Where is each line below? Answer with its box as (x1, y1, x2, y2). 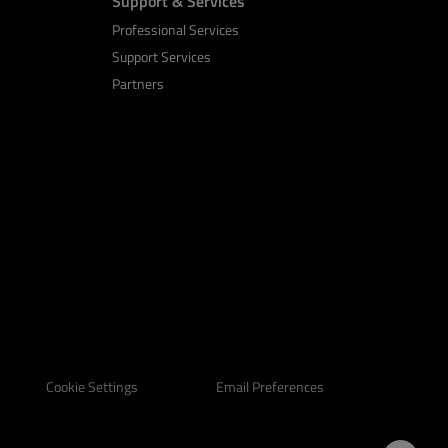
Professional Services (111, 18, 239, 40)
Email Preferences (216, 375, 324, 397)
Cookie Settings (46, 376, 138, 398)
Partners (111, 72, 164, 94)
